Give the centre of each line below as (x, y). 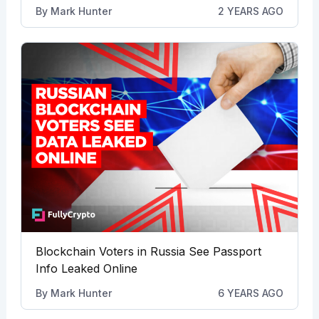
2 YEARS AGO (251, 11)
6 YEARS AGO (251, 293)
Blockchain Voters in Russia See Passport (148, 252)
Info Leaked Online (86, 269)
